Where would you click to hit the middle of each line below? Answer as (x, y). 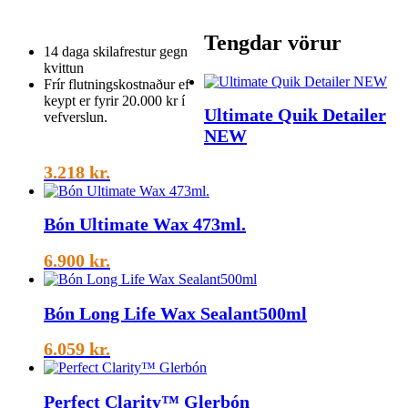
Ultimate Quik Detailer (295, 115)
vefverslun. (76, 117)
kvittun (64, 68)
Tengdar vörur (273, 42)
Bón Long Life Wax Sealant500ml (175, 313)
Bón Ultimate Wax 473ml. (145, 224)
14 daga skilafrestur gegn (116, 52)
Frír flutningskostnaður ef (117, 85)
